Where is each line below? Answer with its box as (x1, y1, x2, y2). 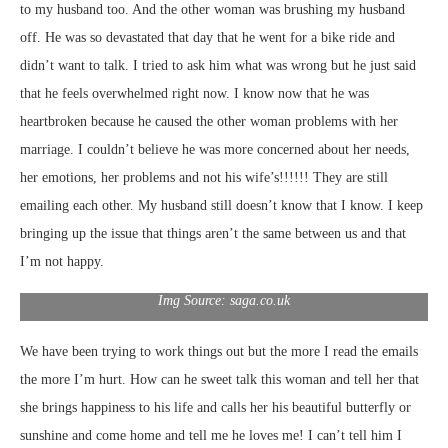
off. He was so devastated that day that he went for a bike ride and (20, 29, 395, 45)
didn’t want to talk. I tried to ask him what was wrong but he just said (20, 57, 416, 73)
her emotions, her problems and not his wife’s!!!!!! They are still (20, 169, 388, 185)
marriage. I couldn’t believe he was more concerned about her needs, (20, 141, 410, 157)
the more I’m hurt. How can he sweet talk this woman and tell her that (20, 371, 419, 387)
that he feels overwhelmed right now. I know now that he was (20, 85, 369, 101)
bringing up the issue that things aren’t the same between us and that (20, 225, 406, 241)
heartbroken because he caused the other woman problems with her (20, 113, 398, 129)
